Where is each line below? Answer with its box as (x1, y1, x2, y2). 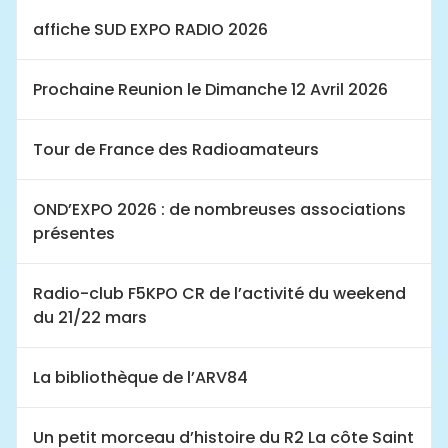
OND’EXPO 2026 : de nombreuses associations (33, 197, 406, 221)
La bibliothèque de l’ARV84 (33, 365, 248, 389)
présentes (33, 221, 115, 245)
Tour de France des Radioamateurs (33, 137, 319, 161)
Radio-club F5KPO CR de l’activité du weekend (33, 281, 406, 305)
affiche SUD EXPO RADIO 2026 (33, 17, 268, 41)
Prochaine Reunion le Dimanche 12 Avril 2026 (33, 77, 388, 101)
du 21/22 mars (33, 305, 147, 329)
